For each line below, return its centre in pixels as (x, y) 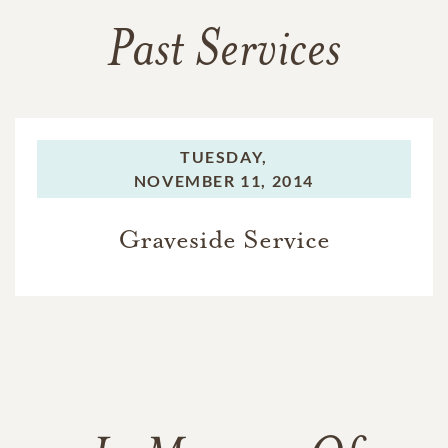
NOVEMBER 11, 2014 (224, 180)
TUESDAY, (224, 156)
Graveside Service (224, 239)
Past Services (224, 52)
